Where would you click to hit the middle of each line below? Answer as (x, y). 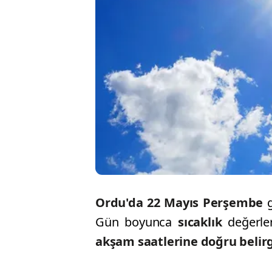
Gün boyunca (137, 222)
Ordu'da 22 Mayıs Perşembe (179, 203)
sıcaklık (203, 222)
